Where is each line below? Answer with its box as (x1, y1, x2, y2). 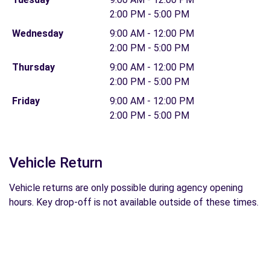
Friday (11, 95, 40, 107)
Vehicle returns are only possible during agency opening (9, 182, 243, 193)
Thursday (11, 61, 55, 73)
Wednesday (11, 28, 63, 39)
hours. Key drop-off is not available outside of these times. (9, 196, 259, 208)
